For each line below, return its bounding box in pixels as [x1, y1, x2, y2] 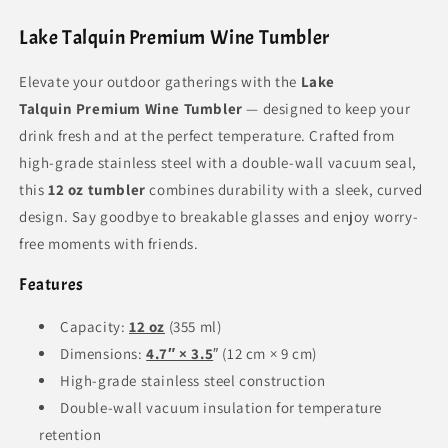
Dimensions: [60, 344, 147, 364]
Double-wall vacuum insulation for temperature [60, 398, 383, 418]
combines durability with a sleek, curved [145, 180, 423, 200]
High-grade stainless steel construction [60, 371, 326, 391]
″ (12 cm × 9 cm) [213, 344, 317, 364]
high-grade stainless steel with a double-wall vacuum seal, [19, 153, 417, 173]
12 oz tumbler [48, 180, 146, 200]
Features [19, 274, 84, 296]
